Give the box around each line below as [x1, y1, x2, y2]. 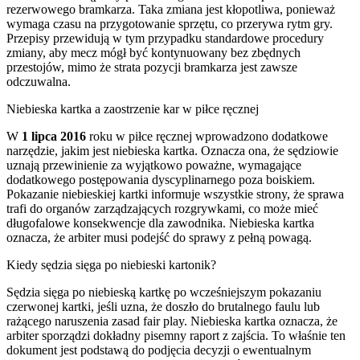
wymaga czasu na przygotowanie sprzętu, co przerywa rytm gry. [6, 16, 333, 31]
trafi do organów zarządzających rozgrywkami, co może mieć [6, 201, 318, 215]
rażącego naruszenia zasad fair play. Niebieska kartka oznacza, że [6, 313, 337, 328]
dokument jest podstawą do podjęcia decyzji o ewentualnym [6, 342, 311, 357]
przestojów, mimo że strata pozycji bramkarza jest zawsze [6, 59, 297, 74]
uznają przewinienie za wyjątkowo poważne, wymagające [6, 157, 301, 172]
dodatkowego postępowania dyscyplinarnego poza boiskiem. [6, 172, 315, 186]
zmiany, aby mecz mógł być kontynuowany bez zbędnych [6, 45, 301, 59]
